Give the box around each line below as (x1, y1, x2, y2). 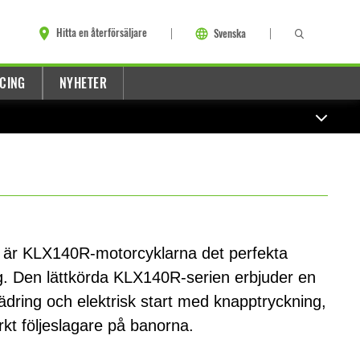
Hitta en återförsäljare (56, 26, 147, 40)
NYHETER (59, 75, 108, 92)
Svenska (214, 27, 246, 40)
